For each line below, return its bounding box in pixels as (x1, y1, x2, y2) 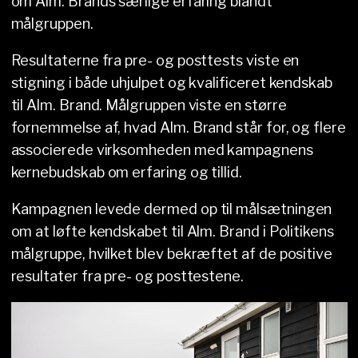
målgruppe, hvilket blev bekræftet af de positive (10, 245, 333, 263)
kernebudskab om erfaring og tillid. (10, 164, 242, 181)
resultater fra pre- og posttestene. (10, 268, 244, 285)
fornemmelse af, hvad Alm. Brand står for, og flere (10, 119, 346, 137)
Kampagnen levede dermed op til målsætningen (10, 201, 332, 218)
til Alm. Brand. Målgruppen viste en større (10, 97, 287, 114)
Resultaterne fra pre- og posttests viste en (10, 52, 300, 70)
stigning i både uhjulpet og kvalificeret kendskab (10, 74, 332, 92)
